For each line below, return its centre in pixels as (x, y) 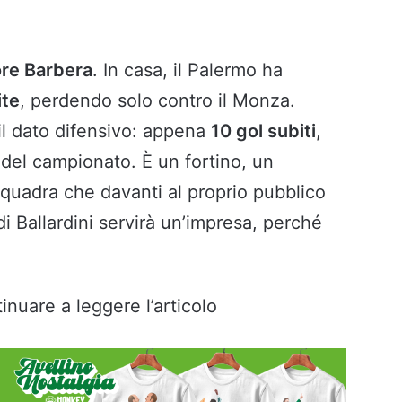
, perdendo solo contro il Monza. (157, 101)
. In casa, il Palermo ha (188, 70)
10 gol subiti (263, 131)
